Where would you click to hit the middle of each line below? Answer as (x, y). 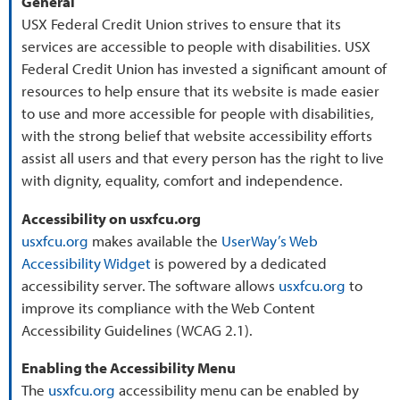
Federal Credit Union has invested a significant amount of (204, 69)
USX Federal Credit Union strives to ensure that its (182, 24)
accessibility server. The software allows (150, 285)
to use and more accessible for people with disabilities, (198, 113)
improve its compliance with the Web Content (169, 307)
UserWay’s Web (270, 240)
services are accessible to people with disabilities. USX (196, 46)
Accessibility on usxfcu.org (112, 218)
